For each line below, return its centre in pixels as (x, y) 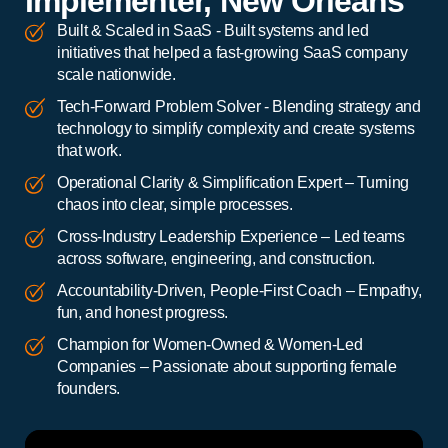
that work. (89, 151)
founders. (89, 389)
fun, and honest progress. (142, 313)
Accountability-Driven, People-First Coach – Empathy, (239, 291)
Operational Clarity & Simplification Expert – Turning (233, 183)
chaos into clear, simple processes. (175, 205)
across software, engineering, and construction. (216, 259)
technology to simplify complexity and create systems (236, 129)
